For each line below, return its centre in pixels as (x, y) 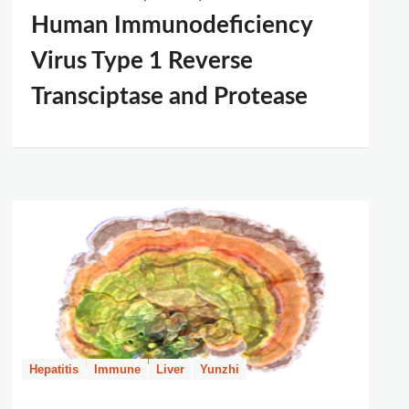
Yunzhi (220, 369)
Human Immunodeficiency (172, 26)
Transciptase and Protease (169, 97)
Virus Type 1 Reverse (142, 61)
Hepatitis (54, 369)
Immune (117, 369)
